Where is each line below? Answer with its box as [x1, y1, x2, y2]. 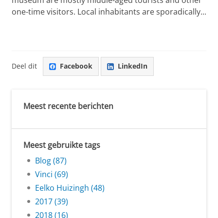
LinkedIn [118, 61, 147, 71]
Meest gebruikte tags [23, 139, 100, 150]
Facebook [60, 61, 92, 71]
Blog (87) [35, 155, 67, 166]
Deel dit [12, 61, 37, 71]
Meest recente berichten [23, 100, 113, 111]
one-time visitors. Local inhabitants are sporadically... [12, 6, 206, 17]
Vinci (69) [35, 168, 68, 180]
